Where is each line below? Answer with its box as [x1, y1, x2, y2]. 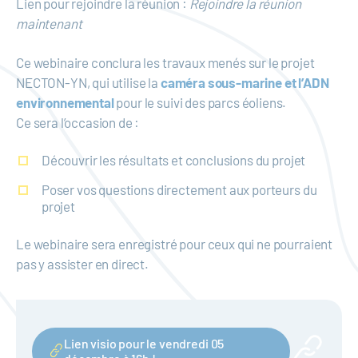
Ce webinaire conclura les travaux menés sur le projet [16, 54, 315, 71]
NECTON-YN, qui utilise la [16, 74, 161, 91]
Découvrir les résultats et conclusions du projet [41, 152, 306, 169]
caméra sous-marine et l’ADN [160, 74, 329, 91]
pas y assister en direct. [16, 256, 149, 272]
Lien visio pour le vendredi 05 [63, 335, 225, 351]
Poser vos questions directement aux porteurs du [41, 181, 317, 198]
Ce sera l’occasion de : [16, 114, 140, 131]
